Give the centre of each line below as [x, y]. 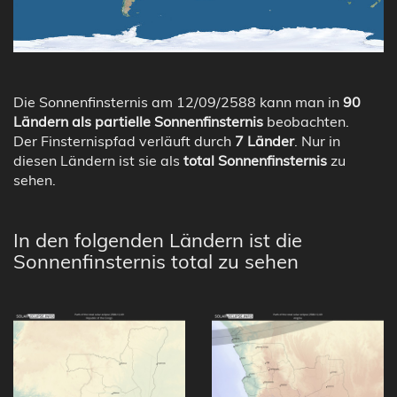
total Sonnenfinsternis [255, 160]
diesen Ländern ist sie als [98, 160]
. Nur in [317, 140]
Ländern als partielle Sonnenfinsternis [138, 121]
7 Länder [265, 140]
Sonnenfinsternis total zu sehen [156, 261]
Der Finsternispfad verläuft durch [124, 140]
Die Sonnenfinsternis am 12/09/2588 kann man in [178, 101]
